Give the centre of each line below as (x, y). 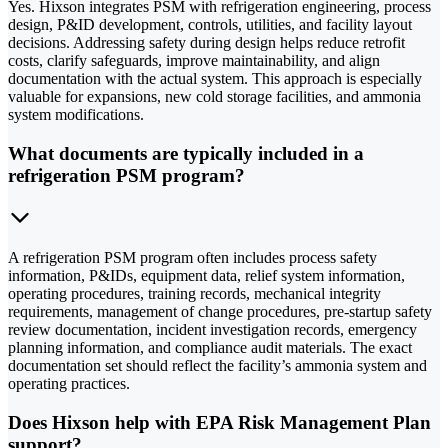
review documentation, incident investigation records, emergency (212, 330)
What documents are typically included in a (186, 153)
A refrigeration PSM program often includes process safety (192, 258)
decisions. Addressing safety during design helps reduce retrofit (206, 42)
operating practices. (69, 384)
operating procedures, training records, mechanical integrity (194, 294)
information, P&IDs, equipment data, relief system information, (206, 276)
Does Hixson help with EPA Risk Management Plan (219, 423)
